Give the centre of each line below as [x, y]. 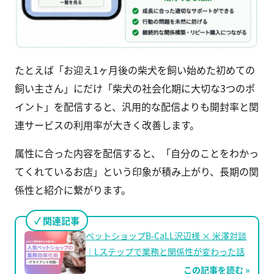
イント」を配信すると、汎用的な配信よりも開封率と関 [137, 107]
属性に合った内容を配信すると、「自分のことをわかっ [137, 153]
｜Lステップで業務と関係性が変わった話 [165, 251]
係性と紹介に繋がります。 [73, 190]
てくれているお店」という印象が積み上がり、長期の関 [137, 172]
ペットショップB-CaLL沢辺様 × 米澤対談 [166, 235]
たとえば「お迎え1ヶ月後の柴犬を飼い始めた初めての [135, 70]
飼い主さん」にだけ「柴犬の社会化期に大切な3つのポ [135, 88]
